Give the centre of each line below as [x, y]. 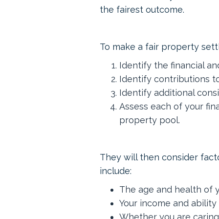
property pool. [150, 120]
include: [116, 171]
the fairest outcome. [142, 10]
